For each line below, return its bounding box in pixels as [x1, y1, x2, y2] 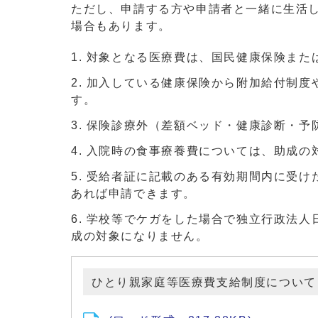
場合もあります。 [71, 20, 171, 32]
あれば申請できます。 [71, 187, 196, 199]
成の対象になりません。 [71, 230, 209, 242]
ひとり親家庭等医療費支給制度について [92, 276, 317, 288]
